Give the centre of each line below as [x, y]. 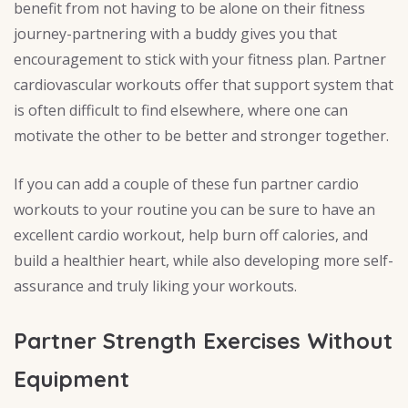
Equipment [71, 379]
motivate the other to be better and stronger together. [201, 136]
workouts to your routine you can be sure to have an [194, 210]
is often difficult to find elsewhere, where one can [181, 111]
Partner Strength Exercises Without [203, 341]
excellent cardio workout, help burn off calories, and [191, 235]
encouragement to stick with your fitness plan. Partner [200, 60]
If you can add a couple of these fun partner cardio [186, 184]
